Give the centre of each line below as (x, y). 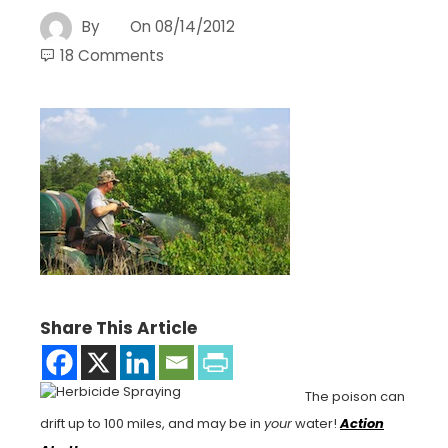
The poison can (355, 396)
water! (316, 423)
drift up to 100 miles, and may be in (152, 423)
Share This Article (118, 327)
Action (362, 423)
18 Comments (112, 55)
